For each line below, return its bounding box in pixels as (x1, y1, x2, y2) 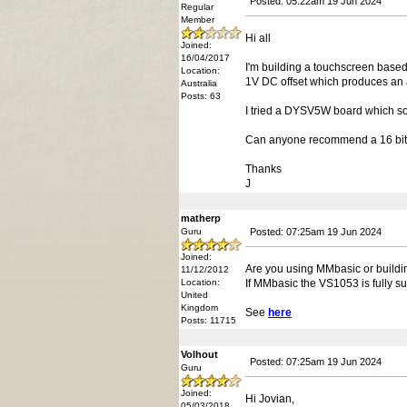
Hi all (245, 32, 271, 45)
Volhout (181, 349, 218, 360)
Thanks (245, 163, 282, 175)
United (181, 290, 208, 300)
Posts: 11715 (181, 315, 236, 325)
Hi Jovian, (245, 392, 294, 405)
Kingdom (181, 303, 218, 313)
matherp (181, 213, 221, 223)
